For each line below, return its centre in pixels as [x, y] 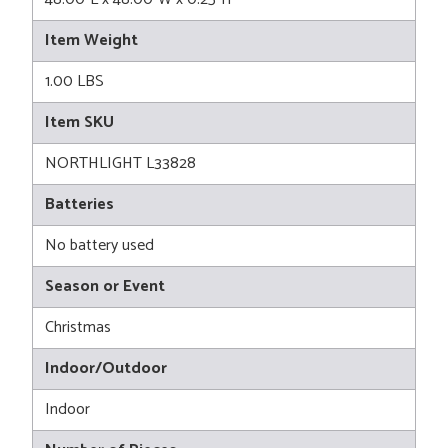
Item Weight [91, 41]
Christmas [78, 328]
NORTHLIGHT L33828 [120, 164]
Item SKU [79, 123]
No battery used [99, 246]
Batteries [79, 205]
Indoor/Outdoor [106, 369]
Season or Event [105, 287]
